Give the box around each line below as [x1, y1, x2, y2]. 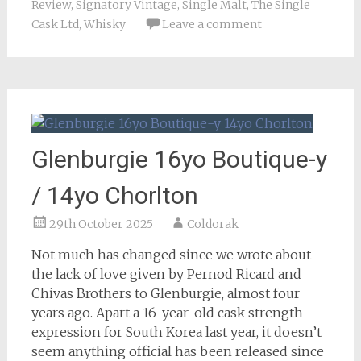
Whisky [83, 16, 126, 31]
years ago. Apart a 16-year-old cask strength [31, 304, 303, 321]
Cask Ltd [31, 16, 79, 31]
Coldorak [186, 216, 239, 231]
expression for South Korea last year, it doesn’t [31, 323, 322, 340]
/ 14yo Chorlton [31, 180, 198, 210]
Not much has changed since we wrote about [31, 246, 311, 263]
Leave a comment [161, 16, 262, 31]
